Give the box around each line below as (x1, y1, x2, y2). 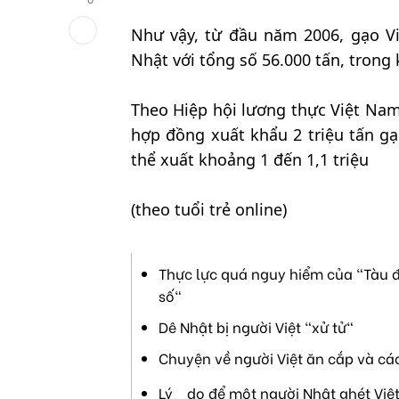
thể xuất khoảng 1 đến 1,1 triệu (130, 149, 369, 171)
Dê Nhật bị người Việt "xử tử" (158, 316, 354, 338)
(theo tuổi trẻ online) (130, 199, 287, 221)
